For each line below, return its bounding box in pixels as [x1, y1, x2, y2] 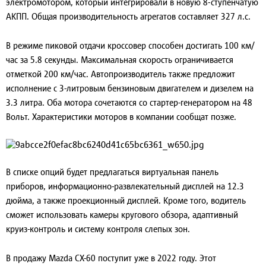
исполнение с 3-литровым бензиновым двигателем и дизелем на [6, 83, 254, 94]
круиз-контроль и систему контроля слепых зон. [6, 223, 190, 235]
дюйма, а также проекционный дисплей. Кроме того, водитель [6, 195, 246, 207]
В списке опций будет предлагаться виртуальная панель [6, 166, 218, 178]
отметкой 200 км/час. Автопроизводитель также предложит [6, 68, 235, 80]
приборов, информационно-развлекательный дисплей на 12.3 [6, 180, 244, 192]
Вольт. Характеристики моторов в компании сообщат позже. [6, 111, 236, 123]
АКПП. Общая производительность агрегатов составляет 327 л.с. [6, 11, 251, 23]
